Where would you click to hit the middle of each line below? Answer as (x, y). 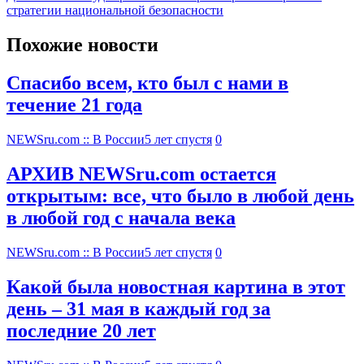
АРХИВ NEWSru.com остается (141, 173)
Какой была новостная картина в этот (176, 286)
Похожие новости (82, 45)
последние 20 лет (81, 330)
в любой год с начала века (121, 217)
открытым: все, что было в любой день (180, 195)
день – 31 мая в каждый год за (139, 308)
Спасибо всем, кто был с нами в (147, 83)
